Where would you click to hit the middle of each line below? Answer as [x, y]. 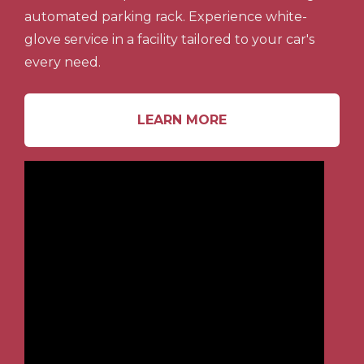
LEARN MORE [182, 120]
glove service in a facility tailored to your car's [169, 39]
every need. [63, 62]
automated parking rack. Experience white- [166, 17]
